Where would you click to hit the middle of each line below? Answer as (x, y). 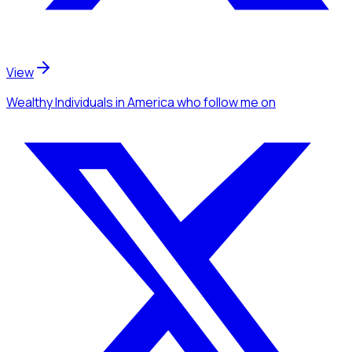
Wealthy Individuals (60, 102)
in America (144, 102)
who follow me (218, 102)
